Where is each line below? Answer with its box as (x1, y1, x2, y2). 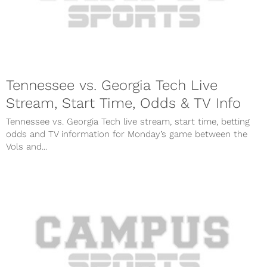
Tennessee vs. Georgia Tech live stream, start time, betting (6, 116, 250, 127)
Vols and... (6, 141, 47, 152)
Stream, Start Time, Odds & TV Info (6, 94, 241, 111)
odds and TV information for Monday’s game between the (6, 128, 247, 139)
